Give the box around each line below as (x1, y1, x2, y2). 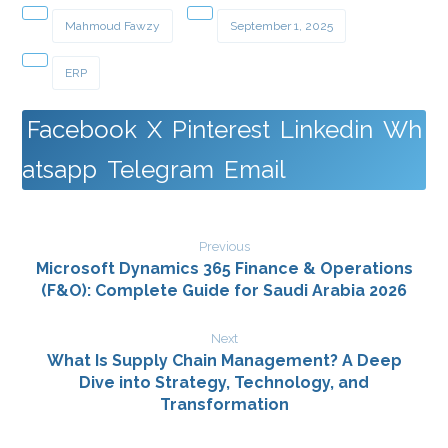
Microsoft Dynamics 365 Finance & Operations (35, 259, 413, 279)
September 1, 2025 (230, 19, 334, 34)
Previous (198, 239, 250, 255)
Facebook (27, 115, 138, 145)
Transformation (159, 395, 289, 415)
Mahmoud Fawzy (65, 19, 161, 34)
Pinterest (172, 115, 271, 145)
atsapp (22, 155, 98, 185)
